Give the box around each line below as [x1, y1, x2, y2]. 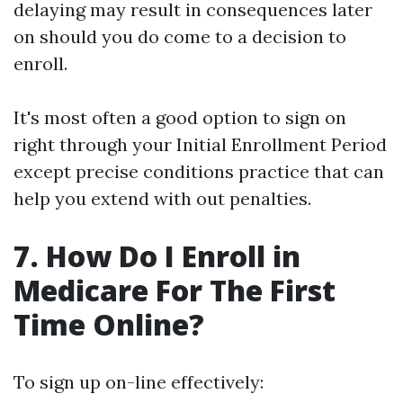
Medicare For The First [13, 271, 336, 309]
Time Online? [13, 305, 204, 344]
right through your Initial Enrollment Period [13, 133, 387, 156]
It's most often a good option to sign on [13, 106, 346, 129]
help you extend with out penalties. [13, 187, 311, 210]
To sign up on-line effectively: [13, 371, 264, 393]
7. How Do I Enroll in [13, 237, 300, 275]
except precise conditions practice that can [13, 160, 384, 183]
